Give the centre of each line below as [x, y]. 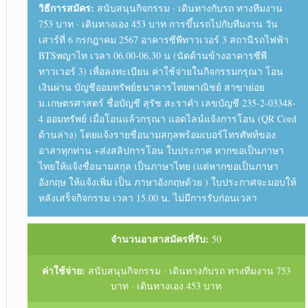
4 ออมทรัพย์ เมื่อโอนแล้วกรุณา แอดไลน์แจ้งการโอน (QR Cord [167, 118]
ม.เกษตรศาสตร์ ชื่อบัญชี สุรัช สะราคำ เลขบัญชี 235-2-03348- [167, 102]
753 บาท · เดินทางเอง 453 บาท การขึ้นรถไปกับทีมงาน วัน [158, 23]
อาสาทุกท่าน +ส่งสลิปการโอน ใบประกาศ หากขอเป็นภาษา [161, 150]
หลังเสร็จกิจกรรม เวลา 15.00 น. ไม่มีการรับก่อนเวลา [147, 197]
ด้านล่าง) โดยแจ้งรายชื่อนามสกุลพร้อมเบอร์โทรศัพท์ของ [157, 134]
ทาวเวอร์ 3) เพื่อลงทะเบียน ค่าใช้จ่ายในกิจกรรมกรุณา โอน [161, 71]
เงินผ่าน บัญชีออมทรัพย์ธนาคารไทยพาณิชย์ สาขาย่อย [151, 87]
